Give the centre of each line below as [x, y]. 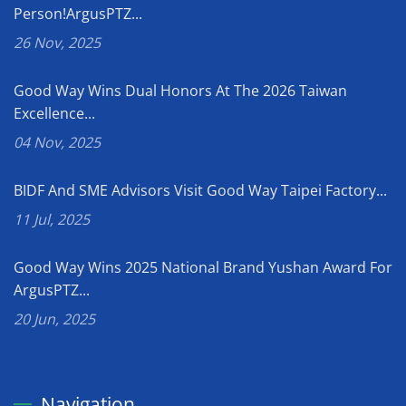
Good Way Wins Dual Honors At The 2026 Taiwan [180, 90]
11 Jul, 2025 [52, 219]
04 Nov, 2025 [57, 142]
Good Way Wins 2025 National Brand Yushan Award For [203, 267]
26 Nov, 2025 [57, 42]
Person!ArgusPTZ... [78, 13]
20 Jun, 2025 [54, 319]
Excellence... [54, 113]
